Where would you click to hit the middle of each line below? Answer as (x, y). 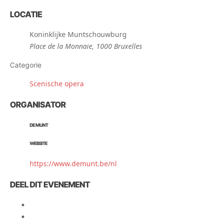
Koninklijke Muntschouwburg (78, 35)
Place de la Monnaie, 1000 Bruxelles (86, 46)
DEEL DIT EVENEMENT (50, 184)
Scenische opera (57, 84)
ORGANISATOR (38, 104)
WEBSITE (38, 144)
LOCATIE (26, 14)
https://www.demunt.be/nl (73, 164)
